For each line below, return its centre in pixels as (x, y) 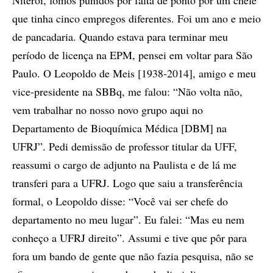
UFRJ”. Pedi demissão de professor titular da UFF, (125, 146)
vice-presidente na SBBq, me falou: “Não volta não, (127, 91)
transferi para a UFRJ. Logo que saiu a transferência (127, 183)
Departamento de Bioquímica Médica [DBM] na (119, 128)
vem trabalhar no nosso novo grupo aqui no (108, 109)
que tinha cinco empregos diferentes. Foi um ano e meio (136, 18)
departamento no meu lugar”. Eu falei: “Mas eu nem (128, 219)
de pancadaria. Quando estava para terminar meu (120, 36)
